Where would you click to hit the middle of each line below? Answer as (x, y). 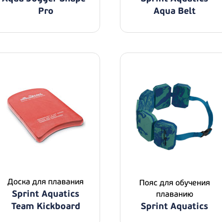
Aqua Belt (174, 11)
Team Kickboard (46, 206)
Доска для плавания (46, 182)
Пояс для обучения (174, 183)
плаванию (174, 194)
